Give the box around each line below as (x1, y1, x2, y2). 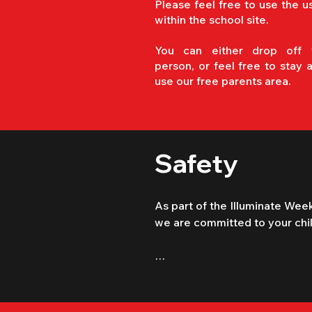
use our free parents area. (155, 74, 291, 88)
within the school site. (155, 13, 272, 26)
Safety (155, 147, 238, 179)
